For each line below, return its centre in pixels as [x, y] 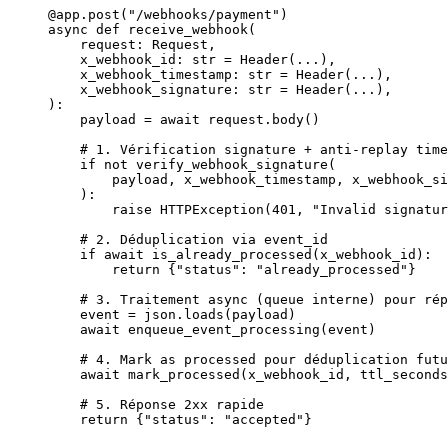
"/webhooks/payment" [204, 15]
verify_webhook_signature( [232, 165]
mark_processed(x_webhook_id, [240, 375]
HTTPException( [212, 210]
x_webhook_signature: [148, 90]
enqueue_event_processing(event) [248, 330]
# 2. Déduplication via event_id [188, 240]
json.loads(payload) [216, 315]
